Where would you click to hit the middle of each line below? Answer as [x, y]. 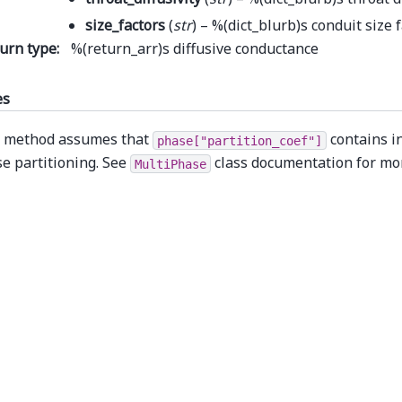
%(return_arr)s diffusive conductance [195, 48]
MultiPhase [170, 164]
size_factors [125, 25]
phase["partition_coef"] [240, 140]
